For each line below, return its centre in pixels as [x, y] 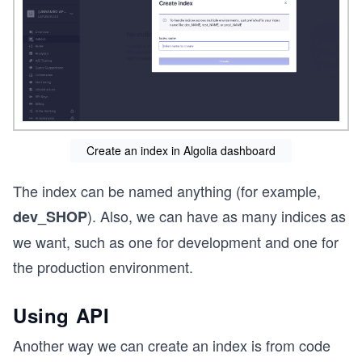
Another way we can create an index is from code [172, 345]
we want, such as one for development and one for [176, 242]
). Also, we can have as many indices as [217, 216]
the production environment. [103, 267]
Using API [61, 316]
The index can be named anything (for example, [167, 191]
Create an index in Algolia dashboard [181, 151]
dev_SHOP [50, 217]
